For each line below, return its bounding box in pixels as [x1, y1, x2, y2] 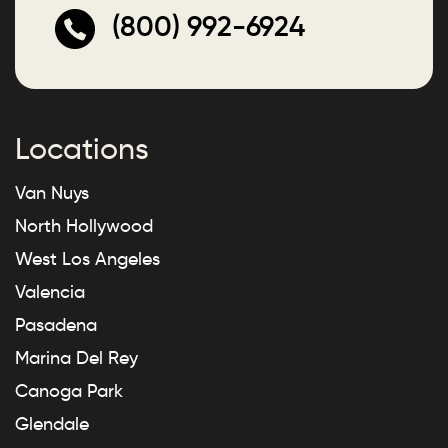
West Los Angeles [15, 248, 160, 271]
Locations [15, 130, 149, 168]
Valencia [15, 281, 85, 304]
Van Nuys [15, 182, 89, 205]
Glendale [15, 413, 89, 436]
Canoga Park [15, 380, 123, 403]
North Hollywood [15, 215, 153, 238]
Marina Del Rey [15, 347, 138, 370]
